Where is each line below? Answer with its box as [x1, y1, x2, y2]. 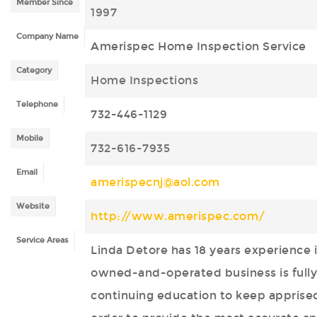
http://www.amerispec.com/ [91, 209, 265, 223]
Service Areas [16, 236, 69, 246]
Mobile [16, 134, 43, 144]
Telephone [16, 100, 58, 110]
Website [16, 202, 50, 212]
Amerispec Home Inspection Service [91, 40, 306, 53]
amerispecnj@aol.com [91, 175, 220, 189]
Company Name [16, 32, 79, 42]
